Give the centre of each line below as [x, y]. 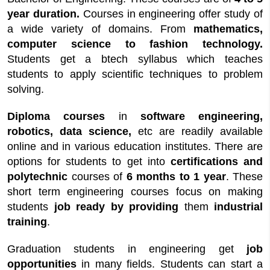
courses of [99, 177]
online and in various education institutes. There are [135, 146]
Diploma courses [63, 116]
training [27, 222]
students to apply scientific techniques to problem [135, 74]
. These [244, 177]
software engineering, [201, 116]
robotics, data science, [73, 131]
